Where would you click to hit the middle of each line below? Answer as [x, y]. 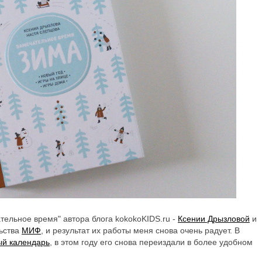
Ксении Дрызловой [214, 218]
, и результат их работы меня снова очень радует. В [140, 230]
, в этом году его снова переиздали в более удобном [151, 242]
